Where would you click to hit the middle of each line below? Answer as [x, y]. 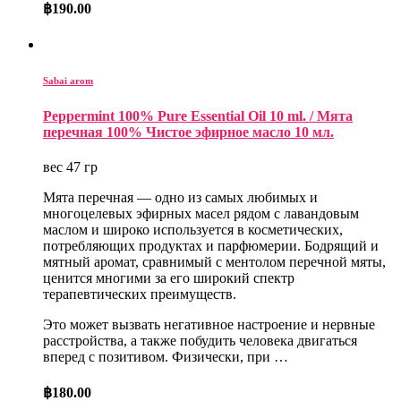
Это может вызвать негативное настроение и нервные [209, 324]
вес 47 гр [70, 166]
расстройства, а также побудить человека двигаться [200, 340]
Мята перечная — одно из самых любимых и [180, 197]
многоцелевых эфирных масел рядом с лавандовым [201, 213]
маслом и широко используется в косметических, [193, 229]
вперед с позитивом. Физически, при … [166, 356]
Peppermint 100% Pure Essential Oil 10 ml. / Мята [198, 115]
